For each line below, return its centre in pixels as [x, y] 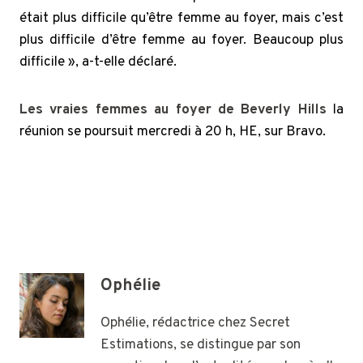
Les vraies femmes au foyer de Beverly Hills [173, 110]
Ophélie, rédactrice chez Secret [195, 324]
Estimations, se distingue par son [201, 346]
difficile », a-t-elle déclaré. [98, 62]
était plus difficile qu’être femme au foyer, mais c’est [181, 18]
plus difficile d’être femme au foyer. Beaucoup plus [181, 40]
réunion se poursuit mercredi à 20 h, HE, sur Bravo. [173, 132]
